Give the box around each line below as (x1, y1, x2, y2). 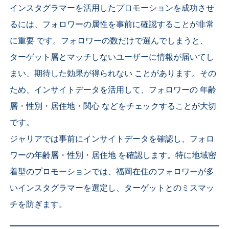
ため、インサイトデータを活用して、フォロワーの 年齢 (10, 84, 217, 96)
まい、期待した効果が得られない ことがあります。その (10, 68, 217, 80)
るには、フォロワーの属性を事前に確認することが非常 (10, 19, 215, 31)
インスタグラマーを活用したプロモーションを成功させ (10, 3, 215, 14)
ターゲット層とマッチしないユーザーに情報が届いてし (10, 52, 215, 63)
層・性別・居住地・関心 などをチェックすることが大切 (10, 101, 217, 112)
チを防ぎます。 (10, 199, 67, 211)
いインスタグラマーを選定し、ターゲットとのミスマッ (10, 182, 215, 194)
